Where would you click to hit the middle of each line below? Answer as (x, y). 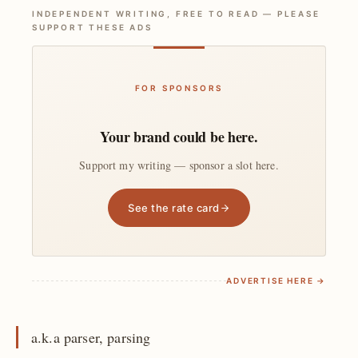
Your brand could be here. (179, 136)
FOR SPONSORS (179, 88)
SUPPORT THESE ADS (92, 27)
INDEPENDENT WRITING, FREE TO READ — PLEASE (176, 13)
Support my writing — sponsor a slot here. (179, 165)
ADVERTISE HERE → (276, 281)
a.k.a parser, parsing (91, 338)
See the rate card (174, 208)
